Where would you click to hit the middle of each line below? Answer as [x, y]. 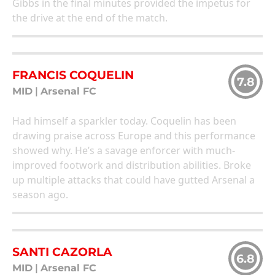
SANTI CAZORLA [62, 251]
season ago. [40, 195]
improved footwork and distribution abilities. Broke [132, 165]
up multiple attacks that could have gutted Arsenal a [134, 180]
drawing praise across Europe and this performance [134, 136]
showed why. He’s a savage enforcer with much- [124, 151]
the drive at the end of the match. [90, 18]
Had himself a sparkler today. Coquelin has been [124, 121]
